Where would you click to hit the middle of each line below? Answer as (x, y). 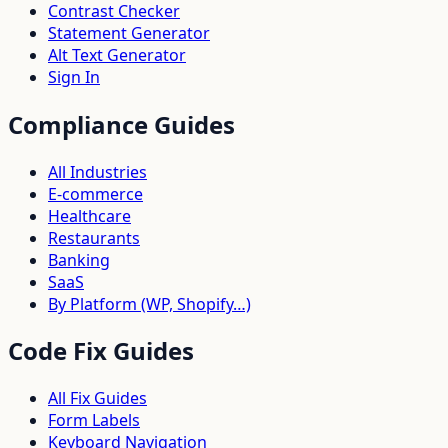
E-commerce (95, 193)
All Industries (97, 171)
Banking (79, 259)
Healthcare (89, 215)
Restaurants (94, 237)
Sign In (74, 76)
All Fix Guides (97, 398)
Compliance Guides (121, 124)
